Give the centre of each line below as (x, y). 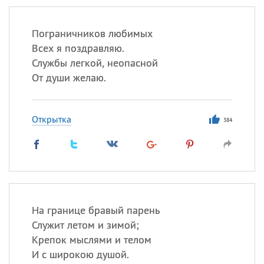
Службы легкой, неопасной (95, 63)
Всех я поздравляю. (78, 48)
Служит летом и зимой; (85, 225)
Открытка (51, 119)
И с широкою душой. (80, 254)
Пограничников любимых (92, 33)
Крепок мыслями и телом (91, 240)
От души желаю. (69, 77)
